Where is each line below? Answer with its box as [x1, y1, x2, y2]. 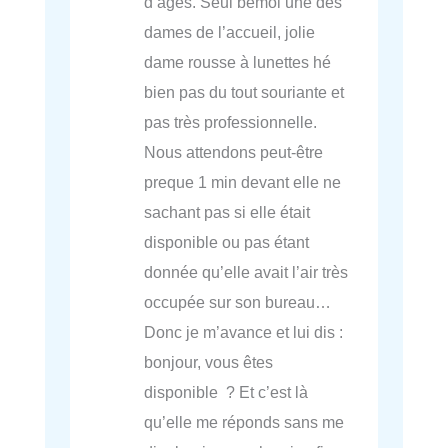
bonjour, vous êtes [144, 353, 274, 372]
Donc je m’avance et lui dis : [144, 323, 344, 342]
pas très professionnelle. [144, 113, 318, 132]
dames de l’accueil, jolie [144, 23, 316, 42]
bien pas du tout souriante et [144, 83, 345, 102]
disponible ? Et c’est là [144, 383, 309, 402]
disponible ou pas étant [144, 233, 310, 252]
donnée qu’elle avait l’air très [144, 263, 349, 282]
